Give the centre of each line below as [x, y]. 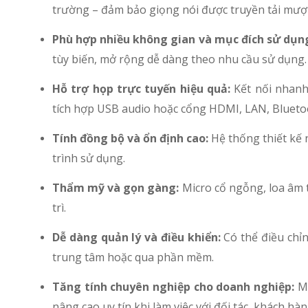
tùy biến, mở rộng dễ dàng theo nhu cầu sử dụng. [179, 59]
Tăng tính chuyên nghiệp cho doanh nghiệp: [174, 287]
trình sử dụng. [89, 158]
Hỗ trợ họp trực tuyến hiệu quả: [141, 89]
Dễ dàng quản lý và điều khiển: [136, 238]
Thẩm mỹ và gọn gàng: [117, 188]
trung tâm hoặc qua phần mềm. [133, 257]
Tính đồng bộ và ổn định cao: [132, 139]
